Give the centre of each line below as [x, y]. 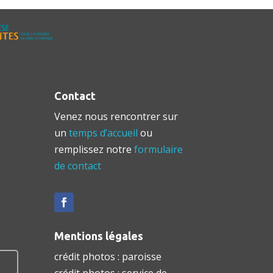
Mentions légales [99, 236]
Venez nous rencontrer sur [116, 117]
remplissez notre [94, 150]
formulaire [159, 150]
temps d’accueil [104, 133]
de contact [78, 166]
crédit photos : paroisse [108, 257]
